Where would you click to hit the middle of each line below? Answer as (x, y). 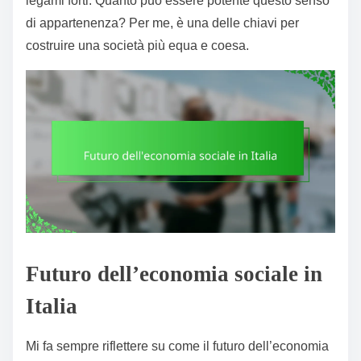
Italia (52, 307)
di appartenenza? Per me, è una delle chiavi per (162, 23)
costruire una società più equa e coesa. (137, 46)
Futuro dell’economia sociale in (174, 274)
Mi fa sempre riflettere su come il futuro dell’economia (177, 346)
